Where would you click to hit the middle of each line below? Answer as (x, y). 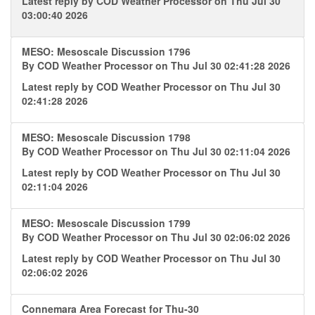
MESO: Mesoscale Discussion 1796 (106, 51)
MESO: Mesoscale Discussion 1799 (106, 223)
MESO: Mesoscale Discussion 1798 (106, 137)
